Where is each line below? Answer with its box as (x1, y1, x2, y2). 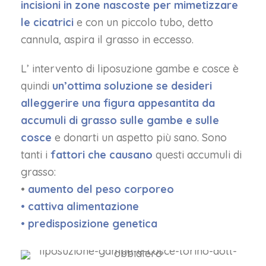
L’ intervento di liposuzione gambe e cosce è (21, 62, 239, 75)
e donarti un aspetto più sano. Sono (52, 131, 227, 144)
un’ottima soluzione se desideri (52, 79, 212, 93)
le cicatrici (21, 15, 74, 29)
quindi (21, 79, 52, 93)
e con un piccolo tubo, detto (74, 15, 213, 29)
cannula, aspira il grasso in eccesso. (21, 33, 194, 46)
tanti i (21, 148, 50, 161)
